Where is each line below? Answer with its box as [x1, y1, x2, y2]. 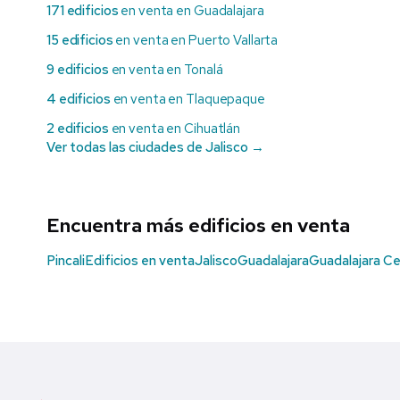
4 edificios [46, 90, 111, 109]
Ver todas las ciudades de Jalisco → [46, 138, 264, 157]
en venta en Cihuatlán [108, 120, 241, 138]
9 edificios [46, 61, 109, 79]
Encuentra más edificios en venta [46, 212, 350, 239]
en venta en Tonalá [108, 61, 223, 79]
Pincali [46, 252, 85, 271]
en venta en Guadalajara [118, 2, 264, 21]
